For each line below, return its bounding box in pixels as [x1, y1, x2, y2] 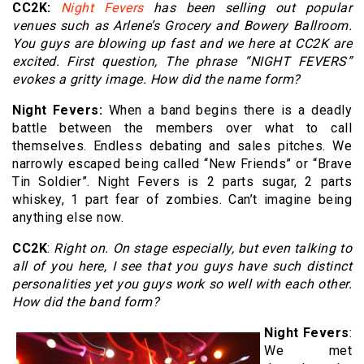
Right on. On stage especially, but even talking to [54, 240, 353, 257]
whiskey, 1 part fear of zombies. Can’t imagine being [12, 192, 352, 208]
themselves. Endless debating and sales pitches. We [12, 138, 352, 154]
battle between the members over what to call [12, 120, 352, 136]
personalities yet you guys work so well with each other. [12, 276, 352, 292]
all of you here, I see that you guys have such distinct [12, 258, 352, 275]
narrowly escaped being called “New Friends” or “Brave [12, 156, 352, 172]
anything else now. [12, 210, 123, 226]
